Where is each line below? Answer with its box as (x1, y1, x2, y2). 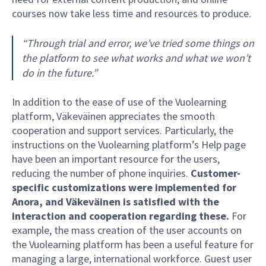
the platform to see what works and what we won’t (22, 51, 251, 65)
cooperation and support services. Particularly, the (12, 123, 233, 138)
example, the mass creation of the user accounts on (12, 223, 242, 237)
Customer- (191, 166, 240, 180)
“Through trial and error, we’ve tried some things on (22, 36, 254, 50)
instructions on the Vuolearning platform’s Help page (12, 138, 246, 152)
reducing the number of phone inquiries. (12, 166, 188, 180)
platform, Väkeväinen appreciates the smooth (12, 109, 215, 123)
